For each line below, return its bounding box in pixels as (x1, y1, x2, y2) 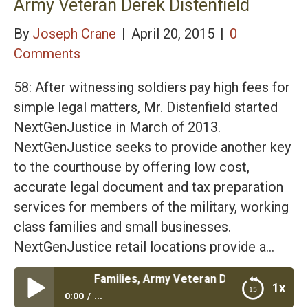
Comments (14, 45, 80, 63)
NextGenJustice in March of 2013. (14, 119, 221, 136)
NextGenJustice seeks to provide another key (14, 139, 291, 156)
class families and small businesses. (14, 219, 231, 236)
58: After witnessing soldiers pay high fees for (14, 79, 290, 96)
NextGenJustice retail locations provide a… (14, 239, 274, 256)
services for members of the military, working (14, 199, 289, 216)
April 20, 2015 (131, 25, 218, 43)
